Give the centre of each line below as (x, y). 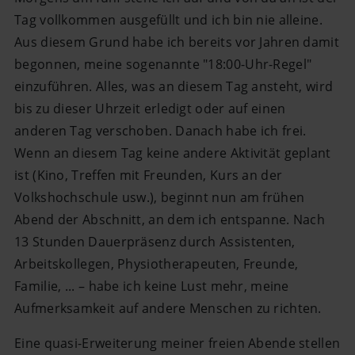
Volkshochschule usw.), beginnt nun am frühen (160, 197)
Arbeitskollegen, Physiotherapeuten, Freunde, (157, 263)
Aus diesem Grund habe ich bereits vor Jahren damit (177, 42)
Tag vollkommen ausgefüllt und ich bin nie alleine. (168, 19)
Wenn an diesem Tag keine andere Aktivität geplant (173, 153)
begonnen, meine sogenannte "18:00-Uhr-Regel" (163, 64)
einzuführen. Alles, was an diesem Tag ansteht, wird (174, 86)
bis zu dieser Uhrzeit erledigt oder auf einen (150, 108)
